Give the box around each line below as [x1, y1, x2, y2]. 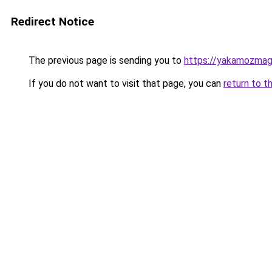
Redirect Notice [11, 15, 94, 29]
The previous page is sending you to [26, 55, 184, 66]
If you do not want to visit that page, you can [26, 78, 223, 89]
